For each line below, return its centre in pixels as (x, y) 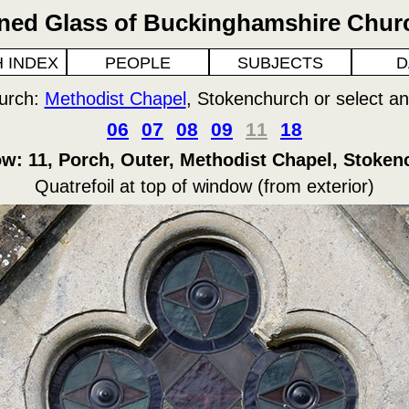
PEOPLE (138, 63)
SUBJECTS (280, 63)
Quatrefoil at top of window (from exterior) (204, 186)
